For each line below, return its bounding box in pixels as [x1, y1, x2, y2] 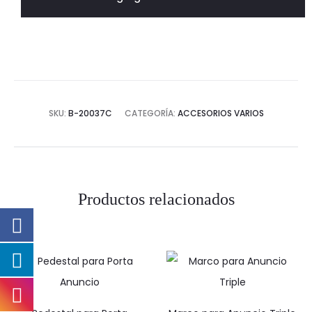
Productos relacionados [77, 190, 235, 208]
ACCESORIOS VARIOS [177, 107, 264, 119]
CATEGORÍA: [124, 107, 178, 119]
